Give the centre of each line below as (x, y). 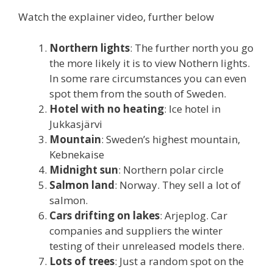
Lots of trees (82, 261)
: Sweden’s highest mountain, (171, 139)
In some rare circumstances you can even (148, 78)
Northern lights (90, 48)
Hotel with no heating (107, 108)
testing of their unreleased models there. (147, 246)
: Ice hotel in (192, 108)
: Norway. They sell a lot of (178, 185)
